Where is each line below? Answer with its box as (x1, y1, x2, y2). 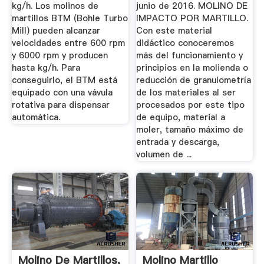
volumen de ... (136, 148, 192, 161)
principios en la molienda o (136, 62, 249, 74)
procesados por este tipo (136, 99, 245, 111)
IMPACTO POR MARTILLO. (136, 12, 249, 25)
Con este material (136, 25, 213, 37)
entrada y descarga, (136, 136, 220, 148)
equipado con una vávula (11, 87, 113, 99)
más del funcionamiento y (136, 49, 243, 62)
